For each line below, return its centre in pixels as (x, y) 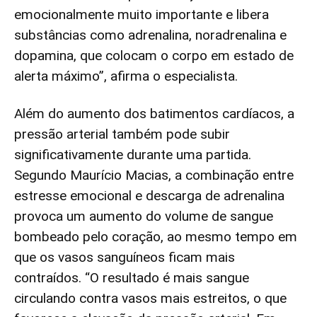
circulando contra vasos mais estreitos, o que (150, 299)
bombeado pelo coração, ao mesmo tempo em (156, 237)
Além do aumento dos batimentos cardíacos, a (154, 114)
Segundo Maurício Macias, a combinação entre (154, 175)
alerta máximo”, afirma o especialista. (126, 76)
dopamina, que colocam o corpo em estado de (154, 56)
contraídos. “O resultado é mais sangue (132, 278)
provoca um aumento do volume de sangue (144, 217)
